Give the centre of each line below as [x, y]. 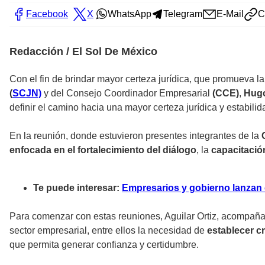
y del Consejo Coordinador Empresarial [127, 93]
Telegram [183, 14]
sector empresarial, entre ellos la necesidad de [108, 231]
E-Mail [230, 14]
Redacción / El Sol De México [83, 52]
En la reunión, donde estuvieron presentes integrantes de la [135, 136]
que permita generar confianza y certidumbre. [104, 245]
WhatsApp [130, 14]
